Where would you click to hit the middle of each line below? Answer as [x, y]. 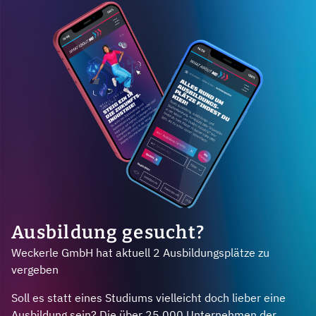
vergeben [35, 270]
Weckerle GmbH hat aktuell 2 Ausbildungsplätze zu [140, 253]
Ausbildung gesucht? [108, 233]
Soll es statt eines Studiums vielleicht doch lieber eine [148, 298]
